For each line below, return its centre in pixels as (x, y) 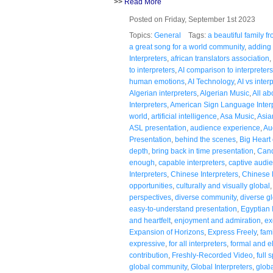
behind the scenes (205, 139)
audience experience (225, 128)
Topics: (142, 35)
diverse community (206, 197)
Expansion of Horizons (167, 232)
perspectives (150, 197)
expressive (147, 243)
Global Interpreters (222, 267)
